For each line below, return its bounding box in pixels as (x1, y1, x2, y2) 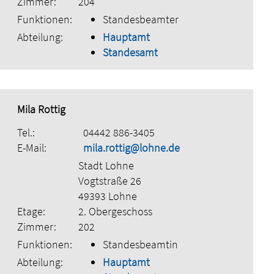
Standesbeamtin (102, 237, 178, 251)
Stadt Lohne (78, 158, 134, 172)
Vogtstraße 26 (78, 173, 141, 188)
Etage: (17, 204, 45, 218)
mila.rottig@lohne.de (83, 140, 180, 155)
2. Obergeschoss (78, 204, 152, 218)
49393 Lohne (78, 188, 137, 203)
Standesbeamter (102, 12, 179, 26)
